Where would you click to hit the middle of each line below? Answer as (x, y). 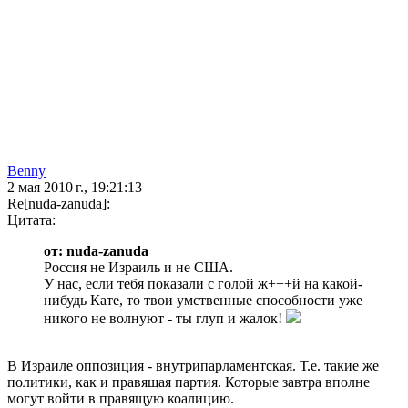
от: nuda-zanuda (96, 251)
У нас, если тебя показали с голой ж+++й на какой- (203, 284)
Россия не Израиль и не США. (138, 268)
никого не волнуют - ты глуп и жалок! (165, 319)
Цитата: (31, 220)
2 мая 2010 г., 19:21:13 (75, 188)
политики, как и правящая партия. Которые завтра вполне (189, 382)
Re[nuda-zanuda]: (59, 204)
